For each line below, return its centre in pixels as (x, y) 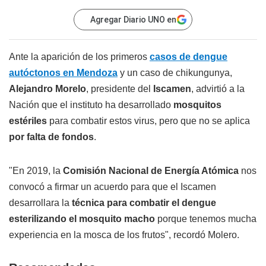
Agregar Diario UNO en (133, 20)
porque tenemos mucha (207, 219)
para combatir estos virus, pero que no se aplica (148, 121)
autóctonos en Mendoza (63, 73)
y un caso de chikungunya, (175, 73)
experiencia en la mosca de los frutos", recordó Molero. (124, 235)
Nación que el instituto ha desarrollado (91, 105)
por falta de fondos (51, 137)
